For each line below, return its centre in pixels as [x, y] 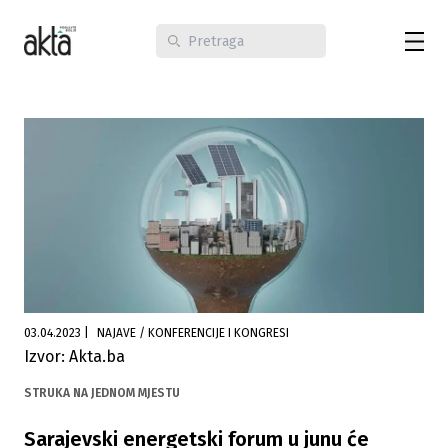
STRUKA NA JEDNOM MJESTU [102, 393]
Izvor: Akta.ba [74, 357]
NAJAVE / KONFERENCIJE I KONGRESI [214, 333]
